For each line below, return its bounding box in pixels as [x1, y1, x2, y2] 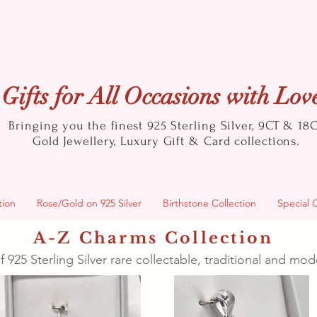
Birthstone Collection [163, 196, 256, 209]
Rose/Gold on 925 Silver [37, 196, 142, 209]
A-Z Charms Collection [33, 228, 274, 248]
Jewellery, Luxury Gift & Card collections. [63, 134, 301, 148]
